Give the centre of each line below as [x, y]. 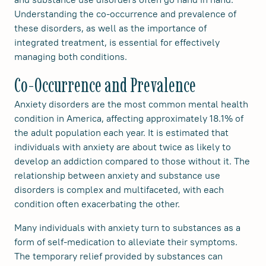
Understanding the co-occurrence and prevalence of [125, 14]
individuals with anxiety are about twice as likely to [123, 147]
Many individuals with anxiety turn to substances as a [127, 227]
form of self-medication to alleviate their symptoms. [126, 242]
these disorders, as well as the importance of [110, 28]
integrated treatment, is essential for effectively [117, 42]
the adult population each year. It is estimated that [121, 132]
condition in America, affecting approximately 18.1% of [129, 118]
